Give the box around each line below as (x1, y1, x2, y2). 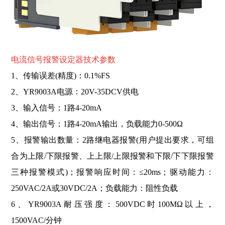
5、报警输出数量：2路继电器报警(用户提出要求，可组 (11, 136, 214, 145)
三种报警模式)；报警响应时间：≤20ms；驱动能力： (11, 168, 214, 177)
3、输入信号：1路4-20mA (11, 103, 102, 113)
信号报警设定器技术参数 (27, 55, 116, 64)
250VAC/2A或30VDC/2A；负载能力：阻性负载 (11, 184, 178, 193)
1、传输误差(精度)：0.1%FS (11, 71, 110, 80)
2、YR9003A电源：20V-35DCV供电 (11, 87, 139, 96)
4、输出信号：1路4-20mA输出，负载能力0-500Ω (11, 120, 183, 129)
